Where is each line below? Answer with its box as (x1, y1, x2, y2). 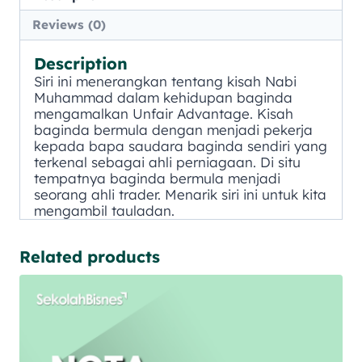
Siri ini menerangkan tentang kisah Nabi (34, 72, 297, 90)
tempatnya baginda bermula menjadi (34, 169, 280, 187)
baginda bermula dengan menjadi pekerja (34, 120, 313, 138)
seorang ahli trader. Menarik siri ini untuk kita (34, 185, 326, 203)
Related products (19, 246, 160, 267)
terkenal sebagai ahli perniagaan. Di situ (34, 153, 301, 170)
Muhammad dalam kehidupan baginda (34, 88, 293, 106)
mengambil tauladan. (34, 201, 191, 219)
